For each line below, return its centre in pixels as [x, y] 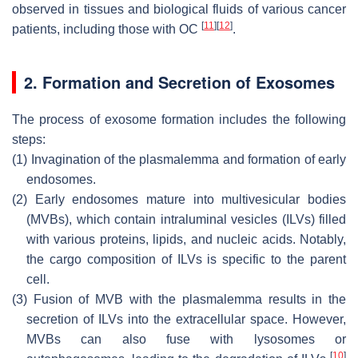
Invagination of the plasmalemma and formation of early [187, 159]
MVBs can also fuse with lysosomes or [186, 339]
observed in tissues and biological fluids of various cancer [179, 9]
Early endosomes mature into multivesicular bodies [187, 199]
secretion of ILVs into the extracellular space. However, [186, 319]
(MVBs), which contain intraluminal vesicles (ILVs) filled [186, 219]
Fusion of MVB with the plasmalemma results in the [187, 299]
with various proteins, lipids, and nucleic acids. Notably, [186, 239]
